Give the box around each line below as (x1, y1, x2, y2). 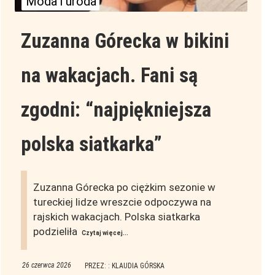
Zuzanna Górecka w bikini (20, 29, 229, 53)
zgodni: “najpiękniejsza (20, 98, 211, 122)
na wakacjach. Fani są (20, 63, 198, 88)
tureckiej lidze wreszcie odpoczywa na (33, 196, 211, 209)
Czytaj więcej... (81, 230, 128, 237)
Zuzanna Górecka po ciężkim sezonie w (33, 181, 215, 194)
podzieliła (33, 225, 80, 238)
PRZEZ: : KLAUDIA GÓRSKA (84, 261, 165, 271)
